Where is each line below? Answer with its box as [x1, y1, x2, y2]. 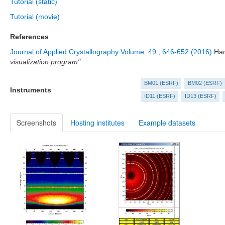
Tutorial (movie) [10, 13, 60, 21]
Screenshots [17, 118, 56, 128]
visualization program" [10, 58, 80, 66]
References [10, 33, 49, 41]
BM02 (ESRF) [187, 80, 222, 86]
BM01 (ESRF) [144, 80, 178, 86]
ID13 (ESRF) [184, 93, 216, 99]
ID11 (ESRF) [144, 93, 175, 99]
